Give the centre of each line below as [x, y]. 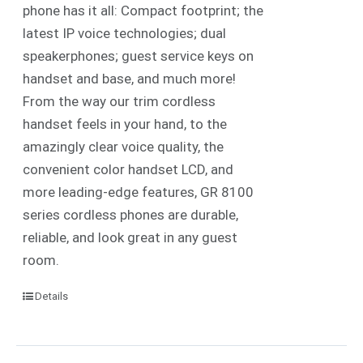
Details [52, 296]
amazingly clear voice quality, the [124, 146]
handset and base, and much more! [130, 78]
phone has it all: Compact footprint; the [143, 10]
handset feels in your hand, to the [125, 124]
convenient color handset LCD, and [128, 169]
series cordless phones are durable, [131, 214]
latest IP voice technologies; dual [125, 33]
